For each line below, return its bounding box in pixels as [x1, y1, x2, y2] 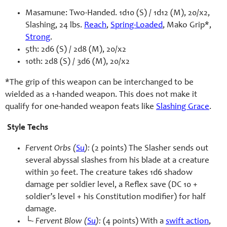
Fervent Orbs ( [25, 144, 76, 154]
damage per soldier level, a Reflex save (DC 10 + [25, 181, 198, 190]
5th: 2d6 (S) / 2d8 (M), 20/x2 [25, 46, 126, 55]
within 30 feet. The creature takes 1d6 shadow [25, 169, 193, 178]
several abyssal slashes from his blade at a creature [25, 157, 209, 166]
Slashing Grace [156, 103, 209, 112]
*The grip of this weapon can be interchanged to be [5, 79, 194, 88]
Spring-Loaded [110, 21, 163, 30]
